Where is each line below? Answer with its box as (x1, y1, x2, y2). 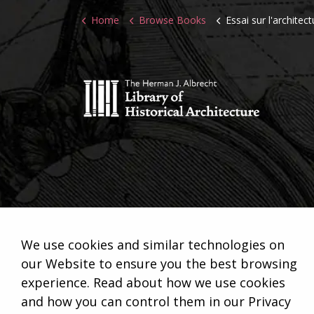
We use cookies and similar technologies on (21, 236, 285, 253)
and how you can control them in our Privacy (21, 293, 291, 310)
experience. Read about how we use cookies (21, 274, 285, 291)
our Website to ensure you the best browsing (21, 255, 297, 272)
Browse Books (139, 13, 206, 27)
